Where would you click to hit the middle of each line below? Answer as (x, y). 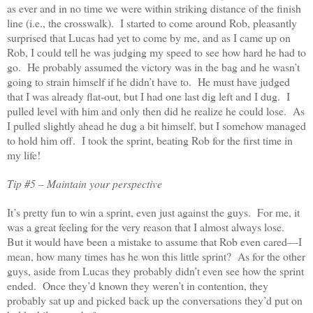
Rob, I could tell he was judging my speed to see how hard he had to (156, 52)
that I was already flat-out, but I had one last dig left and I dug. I (148, 96)
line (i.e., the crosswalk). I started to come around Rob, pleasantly (152, 23)
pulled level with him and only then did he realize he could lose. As (156, 111)
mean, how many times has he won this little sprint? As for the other (156, 256)
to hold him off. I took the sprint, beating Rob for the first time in (150, 140)
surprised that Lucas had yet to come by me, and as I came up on (149, 38)
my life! (24, 155)
